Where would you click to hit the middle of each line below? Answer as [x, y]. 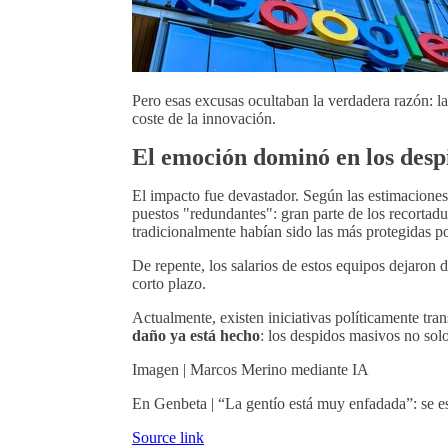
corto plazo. [169, 283]
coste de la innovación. [204, 118]
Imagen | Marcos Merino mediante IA [250, 369]
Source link [168, 437]
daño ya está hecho [196, 335]
